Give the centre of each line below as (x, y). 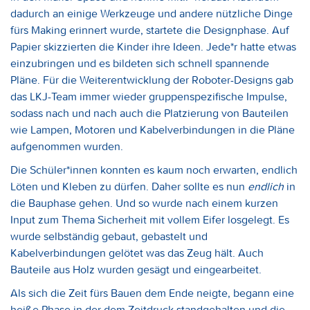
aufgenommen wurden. (67, 146)
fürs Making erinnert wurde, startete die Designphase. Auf (150, 30)
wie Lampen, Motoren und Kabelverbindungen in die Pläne (153, 129)
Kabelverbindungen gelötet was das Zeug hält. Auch (137, 253)
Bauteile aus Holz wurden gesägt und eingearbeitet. (136, 269)
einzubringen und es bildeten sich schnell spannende (140, 63)
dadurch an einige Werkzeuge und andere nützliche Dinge (152, 13)
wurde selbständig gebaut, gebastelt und (109, 236)
